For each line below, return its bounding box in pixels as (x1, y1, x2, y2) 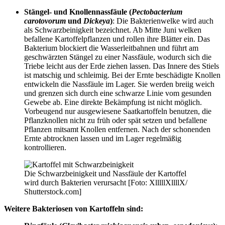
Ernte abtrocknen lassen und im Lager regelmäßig (24, 134, 181, 143)
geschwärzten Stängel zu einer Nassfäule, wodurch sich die (24, 53, 211, 62)
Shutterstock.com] (24, 187, 81, 196)
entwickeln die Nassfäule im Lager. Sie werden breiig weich (24, 80, 214, 89)
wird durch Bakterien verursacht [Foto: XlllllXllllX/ (24, 178, 187, 187)
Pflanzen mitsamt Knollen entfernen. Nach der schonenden (24, 125, 210, 134)
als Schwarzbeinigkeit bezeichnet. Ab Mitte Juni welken (24, 26, 201, 35)
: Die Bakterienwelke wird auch (113, 17, 213, 26)
